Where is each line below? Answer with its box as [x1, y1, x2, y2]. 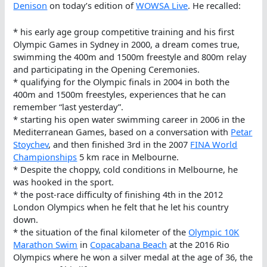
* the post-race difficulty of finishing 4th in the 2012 [13, 188, 223, 201]
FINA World [190, 138, 238, 151]
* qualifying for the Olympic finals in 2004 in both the [13, 76, 230, 88]
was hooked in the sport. [13, 176, 114, 188]
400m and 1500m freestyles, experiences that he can [13, 88, 226, 101]
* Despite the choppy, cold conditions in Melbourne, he [13, 163, 238, 176]
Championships [13, 151, 77, 163]
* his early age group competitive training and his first [13, 26, 235, 38]
